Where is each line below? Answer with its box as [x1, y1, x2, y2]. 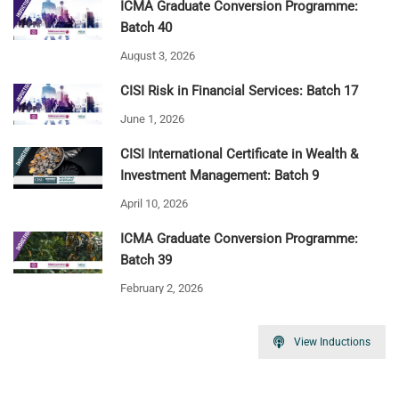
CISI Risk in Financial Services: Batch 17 [120, 82, 358, 99]
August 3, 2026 [120, 48, 195, 62]
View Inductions [294, 336, 370, 349]
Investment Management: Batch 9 [120, 167, 319, 184]
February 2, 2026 [120, 281, 203, 296]
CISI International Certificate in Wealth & [120, 146, 358, 163]
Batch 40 [120, 19, 172, 36]
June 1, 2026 [120, 111, 184, 126]
